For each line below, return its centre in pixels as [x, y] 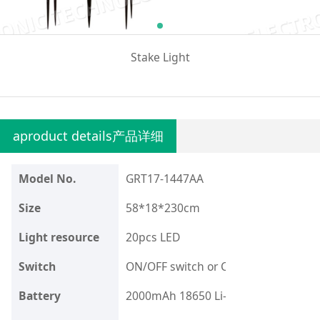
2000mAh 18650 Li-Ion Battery [205, 295]
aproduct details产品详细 [89, 136]
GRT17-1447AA [164, 178]
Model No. [47, 178]
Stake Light [160, 57]
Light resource [59, 237]
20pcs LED [152, 237]
